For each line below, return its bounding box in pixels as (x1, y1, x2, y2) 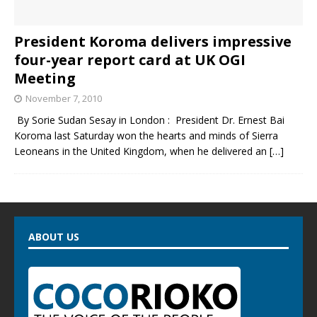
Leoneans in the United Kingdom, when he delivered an (14, 144, 270, 158)
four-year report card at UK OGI (14, 50, 246, 70)
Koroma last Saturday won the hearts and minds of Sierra (14, 129, 278, 143)
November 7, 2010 (25, 92, 102, 105)
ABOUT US (28, 230, 79, 244)
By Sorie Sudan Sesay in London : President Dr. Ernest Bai (14, 113, 284, 127)
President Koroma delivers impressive (14, 32, 292, 52)
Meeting (14, 69, 76, 88)
